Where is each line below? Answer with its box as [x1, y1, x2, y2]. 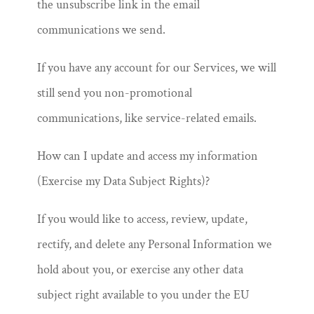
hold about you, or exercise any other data [36, 261, 243, 278]
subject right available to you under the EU [36, 287, 250, 303]
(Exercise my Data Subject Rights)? [36, 173, 210, 189]
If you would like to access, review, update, [36, 211, 247, 227]
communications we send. [36, 22, 165, 38]
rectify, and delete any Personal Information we [36, 236, 272, 252]
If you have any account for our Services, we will [36, 60, 276, 76]
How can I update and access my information [36, 148, 258, 164]
